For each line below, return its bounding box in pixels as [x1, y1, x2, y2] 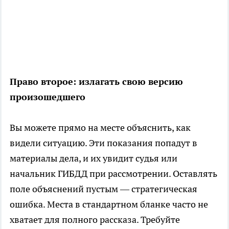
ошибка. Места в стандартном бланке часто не [10, 198, 208, 211]
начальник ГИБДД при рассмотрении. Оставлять [10, 168, 217, 180]
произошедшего [10, 91, 85, 103]
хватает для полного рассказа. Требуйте [10, 214, 180, 226]
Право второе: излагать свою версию [10, 76, 183, 88]
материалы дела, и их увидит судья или [10, 152, 177, 165]
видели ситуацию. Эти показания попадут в [10, 137, 197, 149]
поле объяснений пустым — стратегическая [10, 183, 197, 195]
